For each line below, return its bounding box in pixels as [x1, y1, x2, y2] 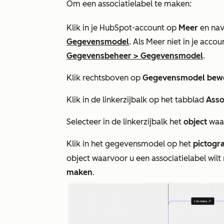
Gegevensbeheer [66, 51, 131, 60]
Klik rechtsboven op [66, 73, 142, 82]
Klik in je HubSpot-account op [66, 23, 178, 32]
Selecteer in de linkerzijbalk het [66, 117, 183, 126]
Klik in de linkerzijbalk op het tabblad [66, 95, 206, 104]
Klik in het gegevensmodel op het [66, 139, 193, 148]
